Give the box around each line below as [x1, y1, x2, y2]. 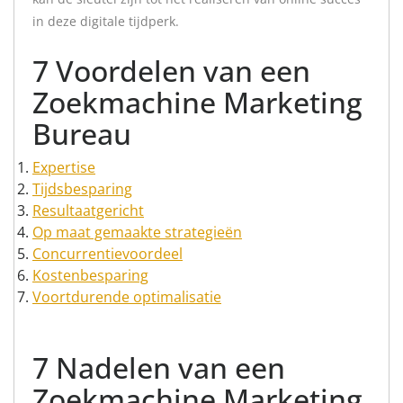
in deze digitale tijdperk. [32, 13, 179, 30]
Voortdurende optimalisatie [32, 287, 221, 307]
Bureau [32, 114, 131, 153]
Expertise [32, 157, 95, 177]
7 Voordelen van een [32, 51, 310, 90]
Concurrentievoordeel [32, 244, 183, 264]
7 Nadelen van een [32, 348, 285, 387]
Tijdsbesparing [32, 179, 132, 199]
